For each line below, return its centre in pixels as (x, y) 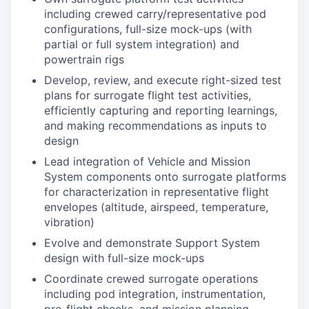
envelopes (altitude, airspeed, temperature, (156, 207)
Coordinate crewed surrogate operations (151, 279)
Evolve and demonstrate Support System (152, 243)
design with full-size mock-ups (124, 258)
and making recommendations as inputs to (156, 126)
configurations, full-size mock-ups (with (148, 29)
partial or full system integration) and (142, 44)
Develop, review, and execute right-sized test (163, 80)
